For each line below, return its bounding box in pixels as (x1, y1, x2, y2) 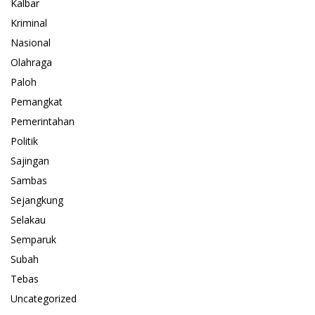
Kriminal (11, 15, 47, 30)
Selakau (11, 212, 46, 226)
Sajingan (11, 153, 49, 167)
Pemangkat (11, 94, 63, 108)
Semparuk (11, 232, 56, 246)
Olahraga (11, 55, 52, 69)
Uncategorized (11, 291, 77, 305)
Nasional (11, 35, 51, 49)
